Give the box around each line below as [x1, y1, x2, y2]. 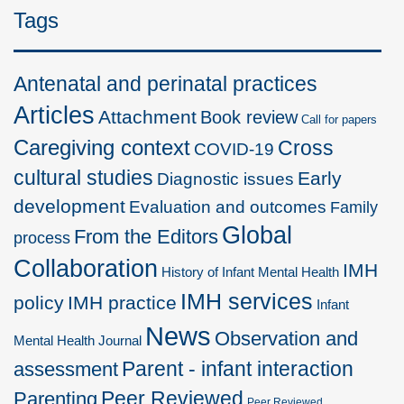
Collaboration [14, 254, 158, 282]
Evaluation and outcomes [129, 197, 326, 216]
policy [14, 291, 64, 313]
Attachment [98, 106, 197, 127]
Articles [14, 101, 95, 129]
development [14, 195, 125, 216]
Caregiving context [14, 134, 190, 160]
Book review [200, 106, 298, 127]
